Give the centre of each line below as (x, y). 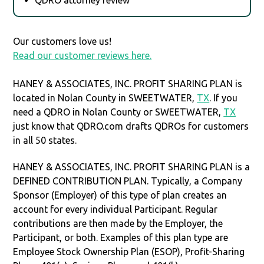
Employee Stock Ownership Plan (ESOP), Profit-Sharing (129, 251)
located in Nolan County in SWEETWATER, (105, 98)
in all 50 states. (45, 140)
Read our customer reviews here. (82, 55)
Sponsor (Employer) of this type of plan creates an (120, 195)
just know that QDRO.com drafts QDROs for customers (131, 126)
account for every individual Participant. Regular (115, 209)
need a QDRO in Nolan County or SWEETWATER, (118, 112)
